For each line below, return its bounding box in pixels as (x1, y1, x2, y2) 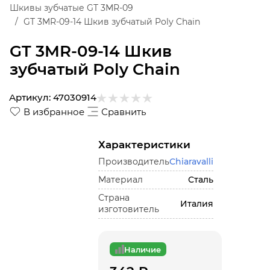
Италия (180, 198, 214, 209)
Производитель (98, 156, 170, 167)
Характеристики (98, 139, 191, 151)
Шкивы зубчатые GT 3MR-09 (10, 2, 133, 13)
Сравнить (101, 106, 146, 118)
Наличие (124, 244, 162, 254)
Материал (98, 174, 143, 185)
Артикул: (9, 92, 51, 103)
